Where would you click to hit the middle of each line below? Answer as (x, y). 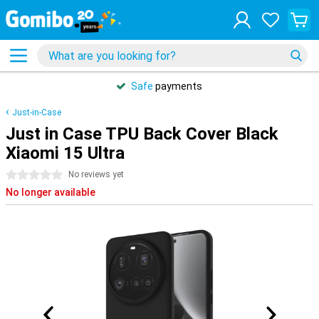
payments (178, 86)
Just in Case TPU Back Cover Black (142, 134)
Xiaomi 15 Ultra (65, 153)
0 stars (22, 175)
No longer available (51, 192)
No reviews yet (96, 174)
